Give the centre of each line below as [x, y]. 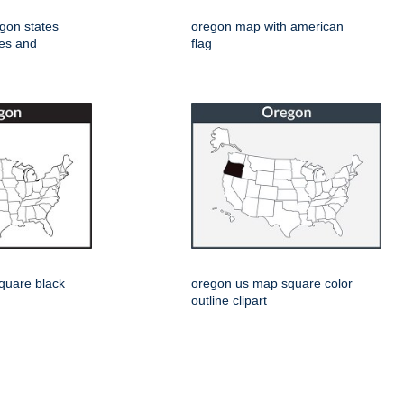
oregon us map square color [272, 284]
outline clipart [229, 301]
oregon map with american [267, 27]
